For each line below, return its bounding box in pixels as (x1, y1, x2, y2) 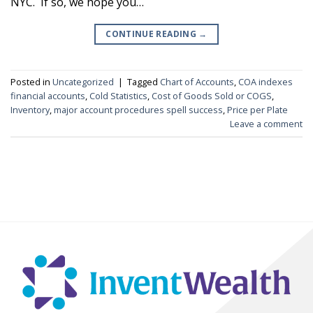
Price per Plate (227, 103, 288, 116)
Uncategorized (52, 75, 114, 88)
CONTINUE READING (105, 27, 199, 40)
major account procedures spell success (54, 103, 223, 116)
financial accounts (10, 89, 85, 102)
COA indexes (238, 75, 293, 88)
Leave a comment (230, 117, 303, 130)
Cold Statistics (89, 89, 147, 102)
